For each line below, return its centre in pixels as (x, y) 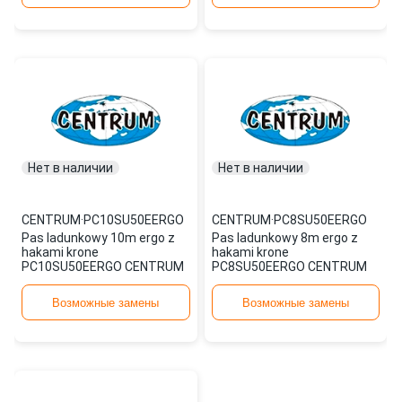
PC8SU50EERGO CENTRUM (289, 267)
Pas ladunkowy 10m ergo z (98, 238)
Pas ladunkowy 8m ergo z (284, 238)
